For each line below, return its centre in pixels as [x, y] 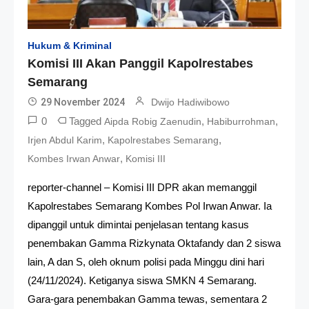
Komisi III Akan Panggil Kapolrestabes [140, 63]
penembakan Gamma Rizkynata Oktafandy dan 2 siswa [154, 243]
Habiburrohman [241, 121]
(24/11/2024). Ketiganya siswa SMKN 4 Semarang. [142, 280]
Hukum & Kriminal [70, 45]
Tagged [87, 121]
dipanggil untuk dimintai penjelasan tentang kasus [138, 224]
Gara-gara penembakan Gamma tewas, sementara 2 [147, 299]
